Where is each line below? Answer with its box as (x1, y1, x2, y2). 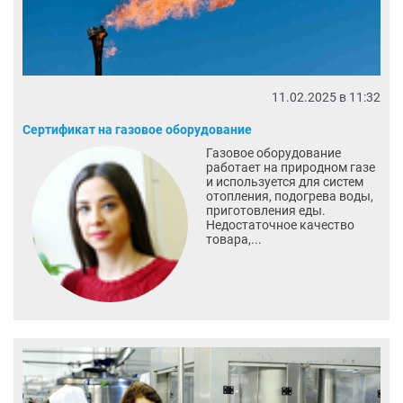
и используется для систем (205, 174, 363, 189)
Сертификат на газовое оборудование (22, 121, 252, 137)
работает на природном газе (205, 159, 375, 175)
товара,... (205, 231, 262, 246)
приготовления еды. (205, 202, 326, 218)
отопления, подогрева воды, (205, 188, 373, 203)
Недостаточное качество (205, 217, 354, 232)
